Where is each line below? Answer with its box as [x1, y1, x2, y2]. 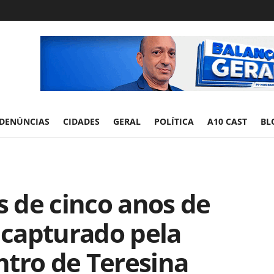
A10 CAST [207, 116, 247, 127]
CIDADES [63, 116, 100, 127]
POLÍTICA [154, 116, 194, 127]
